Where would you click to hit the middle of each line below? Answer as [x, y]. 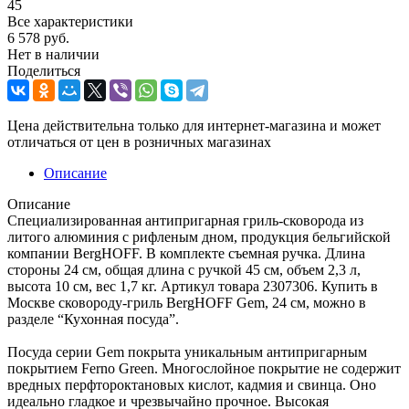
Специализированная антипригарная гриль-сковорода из [185, 220]
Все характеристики [70, 21]
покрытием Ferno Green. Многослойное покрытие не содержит [204, 368]
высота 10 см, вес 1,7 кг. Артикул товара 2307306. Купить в [193, 286]
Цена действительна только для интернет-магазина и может [194, 125]
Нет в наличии [53, 54]
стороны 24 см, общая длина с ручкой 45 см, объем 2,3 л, [184, 269]
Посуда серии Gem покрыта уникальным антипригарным [187, 351]
